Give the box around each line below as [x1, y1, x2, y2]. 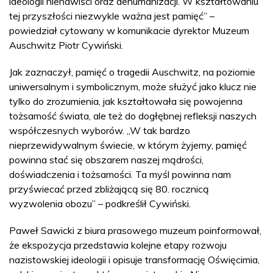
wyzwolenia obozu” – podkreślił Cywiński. [9, 197, 191, 210]
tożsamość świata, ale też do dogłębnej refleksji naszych [9, 109, 257, 122]
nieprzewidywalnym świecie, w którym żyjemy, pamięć [9, 138, 247, 151]
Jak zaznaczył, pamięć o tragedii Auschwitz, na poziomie [9, 65, 255, 78]
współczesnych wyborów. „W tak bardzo [9, 124, 190, 136]
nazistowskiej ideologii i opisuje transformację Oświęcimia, [9, 253, 260, 266]
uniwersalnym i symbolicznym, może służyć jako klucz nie [9, 80, 257, 93]
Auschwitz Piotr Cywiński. [9, 38, 123, 51]
